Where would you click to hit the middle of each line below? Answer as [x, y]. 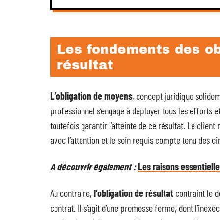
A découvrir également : [93, 166]
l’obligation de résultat [134, 193]
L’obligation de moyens [91, 96]
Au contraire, [72, 193]
